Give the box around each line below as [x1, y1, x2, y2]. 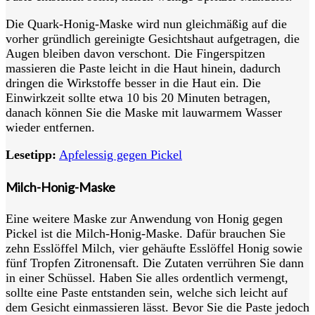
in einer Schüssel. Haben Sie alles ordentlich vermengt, [6, 270, 288, 285]
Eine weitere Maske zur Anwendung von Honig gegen [6, 211, 283, 226]
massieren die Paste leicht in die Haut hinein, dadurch [6, 60, 281, 75]
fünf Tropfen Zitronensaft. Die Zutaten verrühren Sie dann [6, 255, 304, 270]
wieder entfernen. [6, 120, 95, 134]
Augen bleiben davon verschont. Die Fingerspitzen [6, 46, 265, 60]
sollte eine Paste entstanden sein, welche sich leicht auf [6, 285, 288, 300]
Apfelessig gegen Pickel [59, 147, 182, 162]
